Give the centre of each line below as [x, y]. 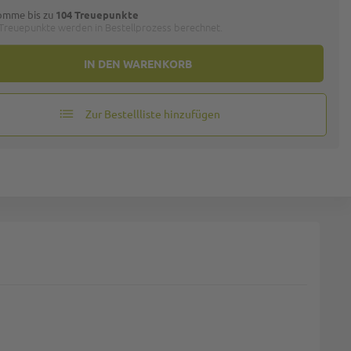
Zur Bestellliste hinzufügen [153, 113]
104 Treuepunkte [98, 14]
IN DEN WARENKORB [138, 63]
